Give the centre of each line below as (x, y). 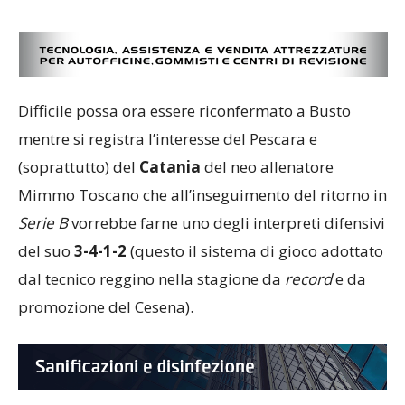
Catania (170, 167)
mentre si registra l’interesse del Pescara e (168, 139)
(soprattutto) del (79, 167)
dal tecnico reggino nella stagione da (151, 279)
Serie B (43, 223)
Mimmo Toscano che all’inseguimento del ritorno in (202, 195)
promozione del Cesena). (173, 307)
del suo (46, 251)
